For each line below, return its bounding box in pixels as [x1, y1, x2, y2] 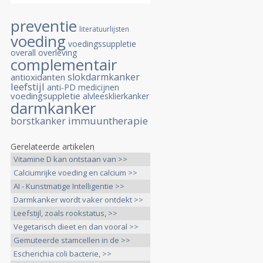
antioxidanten [11, 71, 65, 83]
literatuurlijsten [79, 24, 129, 34]
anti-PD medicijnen [47, 82, 119, 93]
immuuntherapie [68, 114, 148, 127]
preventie [11, 15, 77, 36]
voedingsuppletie [11, 90, 80, 102]
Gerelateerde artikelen [11, 141, 95, 152]
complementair [11, 54, 117, 75]
